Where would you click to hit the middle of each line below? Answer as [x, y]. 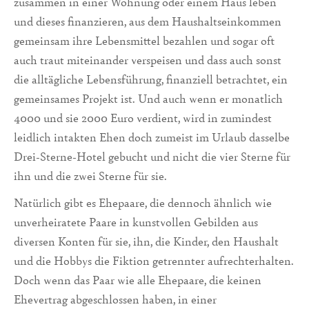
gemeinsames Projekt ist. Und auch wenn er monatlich [148, 99]
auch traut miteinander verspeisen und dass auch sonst [148, 60]
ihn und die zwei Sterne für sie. [90, 176]
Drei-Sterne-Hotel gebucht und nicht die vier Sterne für [152, 157]
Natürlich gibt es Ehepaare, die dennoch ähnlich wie [143, 203]
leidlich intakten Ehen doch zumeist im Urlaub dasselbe [152, 137]
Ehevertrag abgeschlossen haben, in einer [115, 299]
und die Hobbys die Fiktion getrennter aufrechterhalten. [154, 261]
